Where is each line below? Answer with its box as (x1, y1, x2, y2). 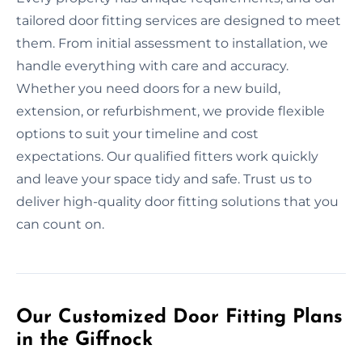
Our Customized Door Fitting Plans (16, 307, 343, 327)
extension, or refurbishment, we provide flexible (16, 103, 325, 119)
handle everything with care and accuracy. (16, 57, 288, 74)
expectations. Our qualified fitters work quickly (16, 148, 318, 164)
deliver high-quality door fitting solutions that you (16, 193, 339, 209)
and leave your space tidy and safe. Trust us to (16, 170, 312, 187)
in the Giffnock (16, 330, 153, 350)
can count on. (16, 216, 104, 232)
